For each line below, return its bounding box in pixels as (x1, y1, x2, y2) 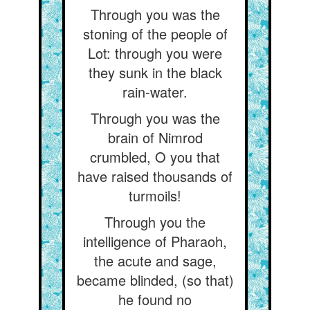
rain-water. (122, 82, 188, 102)
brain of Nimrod (107, 127, 203, 147)
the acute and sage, (93, 250, 217, 271)
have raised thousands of (77, 166, 232, 186)
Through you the (104, 212, 206, 232)
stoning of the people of (82, 24, 228, 44)
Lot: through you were (88, 43, 222, 63)
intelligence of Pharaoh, (83, 231, 227, 251)
